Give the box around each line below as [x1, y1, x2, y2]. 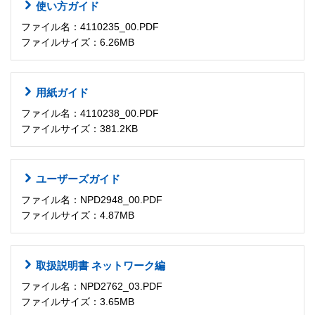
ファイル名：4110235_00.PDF [21, 21, 159, 33]
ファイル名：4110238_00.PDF [21, 108, 159, 120]
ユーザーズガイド [36, 172, 120, 185]
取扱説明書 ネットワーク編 [36, 259, 165, 271]
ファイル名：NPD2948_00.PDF [21, 194, 162, 206]
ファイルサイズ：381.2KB [21, 123, 138, 135]
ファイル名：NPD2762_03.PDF [21, 281, 162, 292]
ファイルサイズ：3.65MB [21, 296, 134, 308]
